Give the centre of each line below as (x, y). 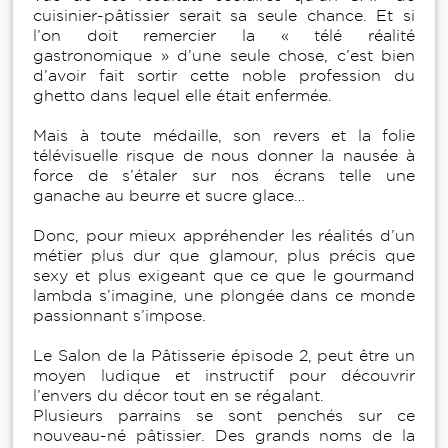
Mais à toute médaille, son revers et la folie (224, 136)
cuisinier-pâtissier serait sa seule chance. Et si (224, 16)
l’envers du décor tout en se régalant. (178, 396)
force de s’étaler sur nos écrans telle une (224, 176)
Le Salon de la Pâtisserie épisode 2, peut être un (224, 356)
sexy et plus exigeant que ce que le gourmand (224, 276)
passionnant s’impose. (119, 316)
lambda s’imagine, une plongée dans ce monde (224, 296)
